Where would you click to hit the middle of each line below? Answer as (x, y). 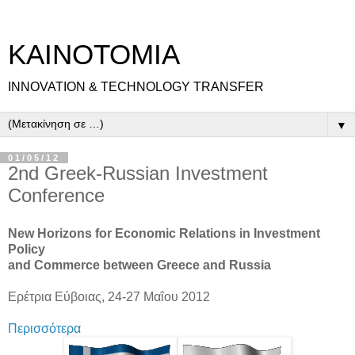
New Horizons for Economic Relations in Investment (164, 233)
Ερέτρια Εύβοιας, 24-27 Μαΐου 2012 (109, 296)
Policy (27, 249)
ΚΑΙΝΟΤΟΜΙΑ (94, 55)
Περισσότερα (44, 328)
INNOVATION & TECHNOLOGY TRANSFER (136, 87)
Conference (56, 195)
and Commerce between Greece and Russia (139, 265)
